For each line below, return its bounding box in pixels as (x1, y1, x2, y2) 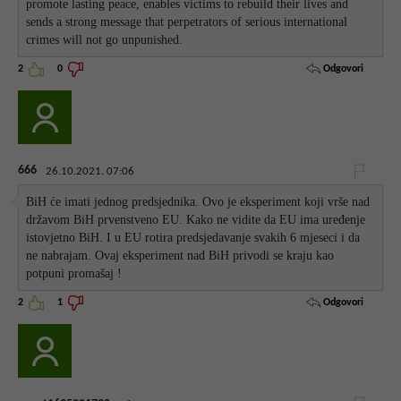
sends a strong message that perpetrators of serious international (26, 14, 348, 29)
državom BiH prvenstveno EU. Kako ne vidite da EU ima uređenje (26, 212, 366, 226)
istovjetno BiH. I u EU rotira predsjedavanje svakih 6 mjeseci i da (26, 230, 361, 244)
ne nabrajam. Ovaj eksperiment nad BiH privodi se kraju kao (26, 248, 335, 262)
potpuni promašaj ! (26, 266, 123, 280)
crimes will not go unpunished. (26, 32, 183, 47)
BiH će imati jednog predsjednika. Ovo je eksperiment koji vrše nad (26, 194, 371, 209)
